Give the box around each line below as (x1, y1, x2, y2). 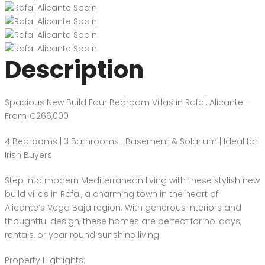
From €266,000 (5, 109, 69, 122)
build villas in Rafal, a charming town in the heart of (5, 188, 218, 200)
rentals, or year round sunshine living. (5, 228, 161, 241)
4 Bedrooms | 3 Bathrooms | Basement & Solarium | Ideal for (5, 135, 258, 147)
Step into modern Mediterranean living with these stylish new (5, 174, 260, 186)
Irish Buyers (5, 148, 52, 161)
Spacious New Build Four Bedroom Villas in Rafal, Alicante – (5, 96, 251, 108)
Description (5, 53, 144, 86)
